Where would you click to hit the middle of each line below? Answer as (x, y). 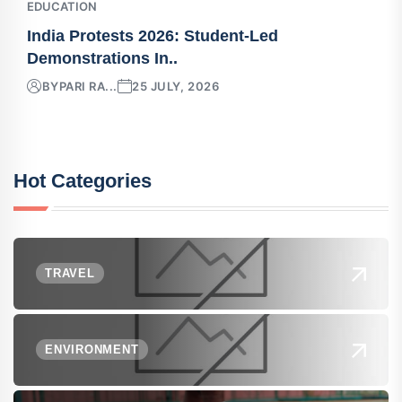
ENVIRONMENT (92, 350)
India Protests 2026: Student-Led (153, 35)
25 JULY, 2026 (176, 86)
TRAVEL (70, 273)
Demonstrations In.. (102, 58)
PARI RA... (88, 86)
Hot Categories (83, 180)
